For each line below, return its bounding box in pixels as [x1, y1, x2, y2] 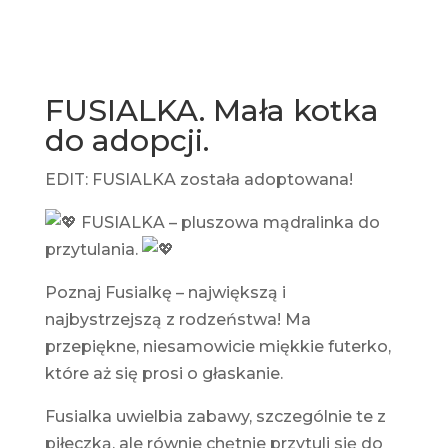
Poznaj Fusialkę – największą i [44, 283, 286, 303]
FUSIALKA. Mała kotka [44, 92, 379, 130]
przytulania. [44, 240, 142, 260]
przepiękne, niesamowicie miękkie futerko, [44, 337, 391, 357]
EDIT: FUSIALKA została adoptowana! [44, 170, 353, 190]
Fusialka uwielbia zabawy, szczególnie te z [44, 407, 386, 427]
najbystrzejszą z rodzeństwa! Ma [44, 310, 311, 330]
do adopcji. [44, 122, 209, 160]
